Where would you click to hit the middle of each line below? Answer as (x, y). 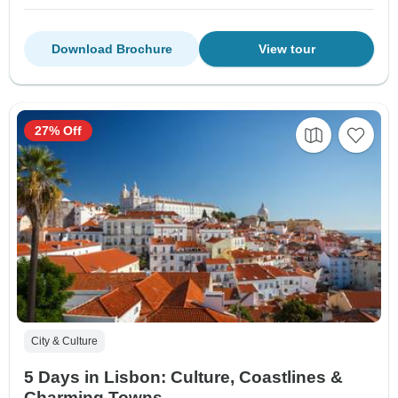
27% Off (58, 131)
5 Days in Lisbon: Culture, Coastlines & (183, 378)
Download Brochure (111, 49)
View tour (287, 49)
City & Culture (64, 342)
